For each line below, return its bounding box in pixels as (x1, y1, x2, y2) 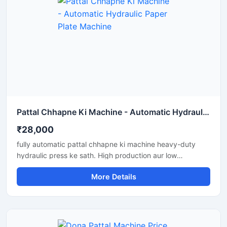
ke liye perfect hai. (17, 173, 78, 182)
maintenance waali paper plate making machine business (17, 162, 206, 171)
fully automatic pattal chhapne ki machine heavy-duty (17, 140, 196, 148)
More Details (91, 172, 136, 181)
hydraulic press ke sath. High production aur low (17, 151, 177, 160)
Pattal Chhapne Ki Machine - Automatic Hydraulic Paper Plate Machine (203, 107, 209, 117)
